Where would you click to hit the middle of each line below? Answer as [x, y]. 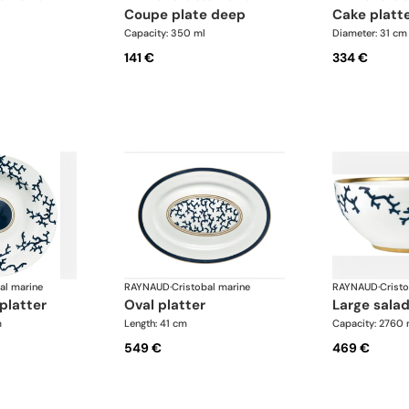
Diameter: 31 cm [369, 33]
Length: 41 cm [156, 323]
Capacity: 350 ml [165, 33]
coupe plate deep [190, 15]
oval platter [171, 304]
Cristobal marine [211, 286]
